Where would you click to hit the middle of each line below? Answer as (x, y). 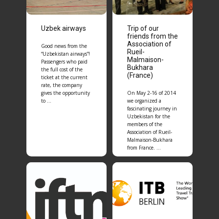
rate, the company (62, 85)
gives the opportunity (66, 93)
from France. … (144, 148)
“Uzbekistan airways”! (66, 54)
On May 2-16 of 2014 (152, 93)
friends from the (153, 36)
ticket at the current (64, 77)
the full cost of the (62, 69)
